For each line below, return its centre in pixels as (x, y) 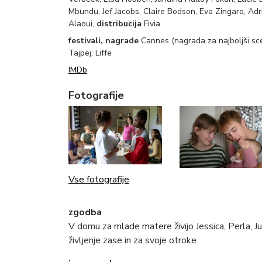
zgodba (85, 213)
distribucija (119, 23)
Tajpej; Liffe (90, 53)
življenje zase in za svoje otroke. (133, 241)
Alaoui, (82, 23)
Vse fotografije (99, 180)
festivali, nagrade (105, 40)
